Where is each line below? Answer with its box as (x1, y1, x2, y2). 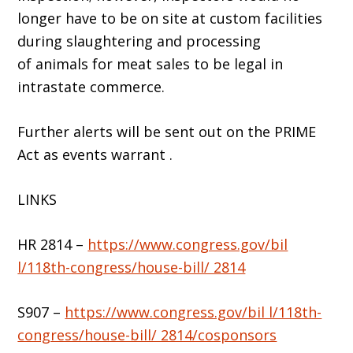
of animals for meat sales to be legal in (17, 54, 284, 74)
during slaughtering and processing (17, 32, 262, 51)
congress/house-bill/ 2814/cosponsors (17, 325, 277, 345)
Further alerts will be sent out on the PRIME (17, 122, 317, 142)
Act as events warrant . (17, 145, 177, 165)
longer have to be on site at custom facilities (17, 9, 323, 28)
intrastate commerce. (17, 77, 165, 97)
